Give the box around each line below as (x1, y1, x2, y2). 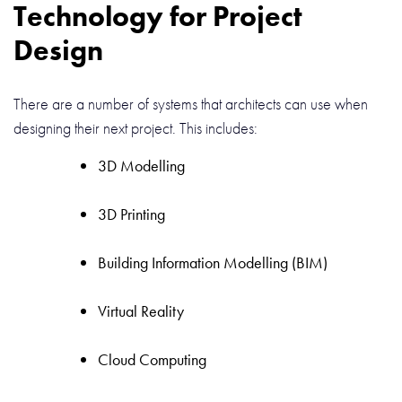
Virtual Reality (98, 301, 188, 322)
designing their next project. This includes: (13, 118, 261, 139)
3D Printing (98, 204, 165, 225)
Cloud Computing (98, 349, 206, 371)
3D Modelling (98, 155, 185, 177)
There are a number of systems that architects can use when (13, 93, 368, 115)
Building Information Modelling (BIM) (98, 252, 328, 274)
